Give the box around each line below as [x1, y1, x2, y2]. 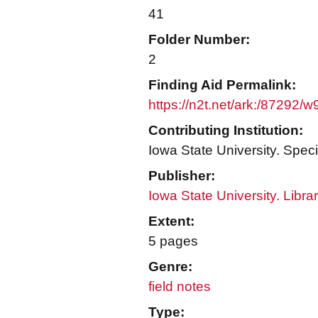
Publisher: [148, 168, 215, 183]
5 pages [148, 234, 198, 248]
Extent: [148, 214, 194, 229]
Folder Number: [148, 32, 250, 47]
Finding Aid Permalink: [148, 77, 296, 92]
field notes [148, 279, 211, 294]
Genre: [148, 259, 192, 274]
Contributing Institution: [148, 123, 303, 138]
